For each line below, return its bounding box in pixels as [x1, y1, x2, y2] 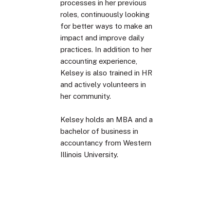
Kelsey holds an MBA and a [60, 115, 153, 124]
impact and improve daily [60, 33, 144, 42]
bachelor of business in [60, 127, 138, 135]
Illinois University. [60, 150, 118, 159]
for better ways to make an [60, 21, 152, 30]
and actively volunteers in [60, 80, 146, 89]
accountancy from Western [60, 138, 151, 147]
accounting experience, [60, 56, 137, 65]
